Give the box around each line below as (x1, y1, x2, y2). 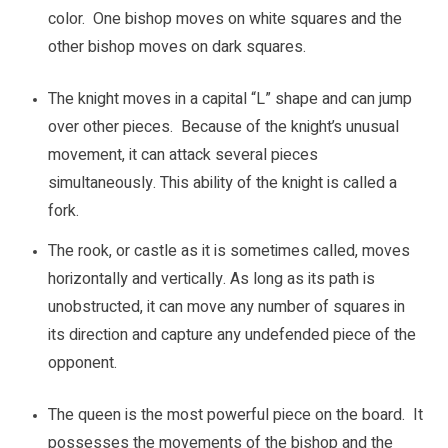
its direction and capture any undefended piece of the (48, 323, 416, 348)
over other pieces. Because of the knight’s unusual (48, 115, 399, 140)
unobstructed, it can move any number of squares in (48, 295, 405, 320)
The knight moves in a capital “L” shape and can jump (48, 87, 412, 112)
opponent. (48, 351, 117, 376)
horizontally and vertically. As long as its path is (48, 267, 375, 292)
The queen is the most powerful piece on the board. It (48, 403, 423, 428)
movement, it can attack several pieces (48, 143, 318, 168)
